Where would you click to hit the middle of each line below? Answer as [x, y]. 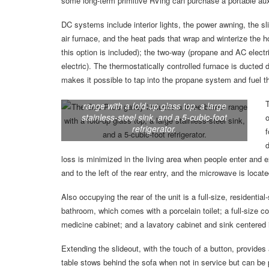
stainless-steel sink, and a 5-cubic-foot [154, 117]
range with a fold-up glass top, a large [154, 106]
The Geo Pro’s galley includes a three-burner [154, 95]
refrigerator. [154, 129]
